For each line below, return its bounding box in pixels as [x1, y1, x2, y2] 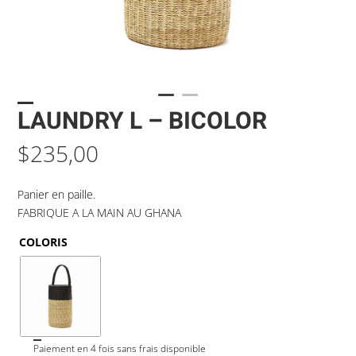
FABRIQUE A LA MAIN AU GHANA [17, 205, 182, 220]
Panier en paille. [17, 187, 96, 202]
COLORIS [19, 234, 68, 250]
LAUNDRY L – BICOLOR [17, 104, 268, 139]
